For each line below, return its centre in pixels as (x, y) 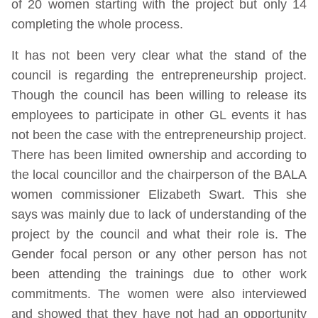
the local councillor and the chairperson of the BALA (159, 175)
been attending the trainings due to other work (159, 274)
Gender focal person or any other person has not (159, 254)
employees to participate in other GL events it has (159, 115)
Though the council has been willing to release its (159, 95)
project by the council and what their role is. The (159, 235)
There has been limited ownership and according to (159, 155)
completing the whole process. (97, 24)
